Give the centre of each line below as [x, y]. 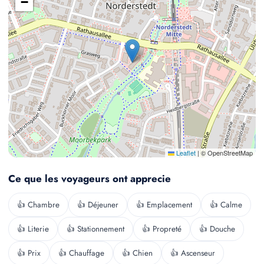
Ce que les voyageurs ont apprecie [90, 179]
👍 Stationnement [95, 229]
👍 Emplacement [164, 205]
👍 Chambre [38, 205]
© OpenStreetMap [226, 153]
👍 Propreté [162, 229]
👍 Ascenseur [193, 253]
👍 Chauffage [81, 253]
